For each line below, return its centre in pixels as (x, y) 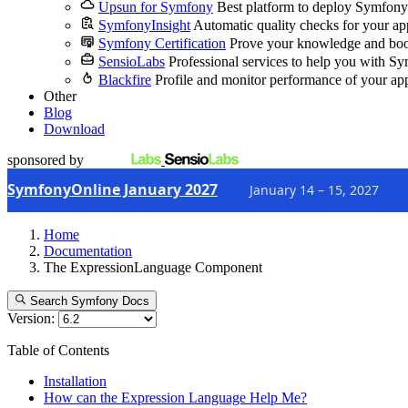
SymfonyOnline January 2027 (112, 189)
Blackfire (125, 80)
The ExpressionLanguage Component (153, 267)
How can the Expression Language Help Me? (175, 398)
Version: (31, 319)
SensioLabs (132, 61)
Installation (75, 382)
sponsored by (46, 160)
